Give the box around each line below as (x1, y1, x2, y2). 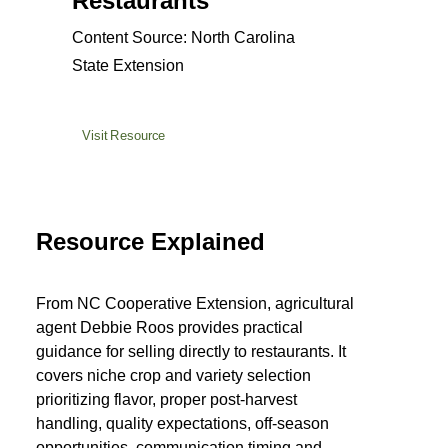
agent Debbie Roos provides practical (36, 319, 303, 336)
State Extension (72, 57, 184, 74)
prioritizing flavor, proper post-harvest (36, 391, 297, 408)
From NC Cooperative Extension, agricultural (36, 295, 354, 312)
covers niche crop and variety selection (36, 367, 311, 384)
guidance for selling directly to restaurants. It (36, 343, 346, 360)
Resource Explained (36, 228, 265, 255)
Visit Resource (82, 128, 166, 143)
